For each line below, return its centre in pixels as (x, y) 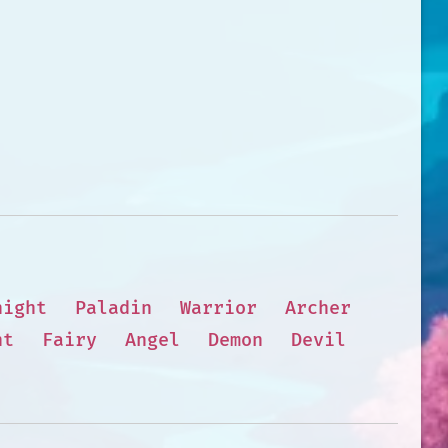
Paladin (113, 308)
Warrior (218, 308)
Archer (317, 308)
